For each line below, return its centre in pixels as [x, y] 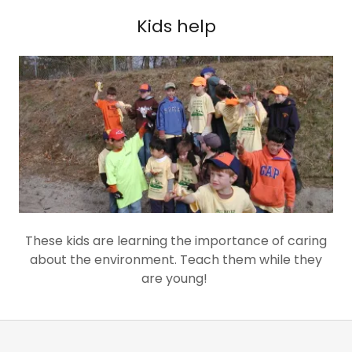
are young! [176, 279]
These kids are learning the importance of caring [176, 241]
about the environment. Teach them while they [176, 260]
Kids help [176, 26]
